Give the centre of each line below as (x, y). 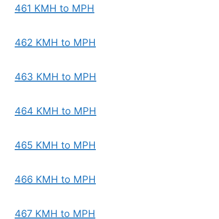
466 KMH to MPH (55, 179)
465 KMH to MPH (55, 145)
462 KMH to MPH (55, 43)
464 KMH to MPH (55, 111)
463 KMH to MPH (55, 77)
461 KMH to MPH (55, 8)
